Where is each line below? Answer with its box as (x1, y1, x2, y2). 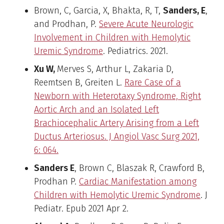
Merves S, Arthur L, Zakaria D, (57, 63, 173, 74)
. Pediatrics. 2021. (103, 45, 168, 56)
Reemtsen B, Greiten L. (34, 76, 124, 88)
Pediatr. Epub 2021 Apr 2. (34, 202, 128, 214)
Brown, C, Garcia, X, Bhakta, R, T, (34, 4, 163, 16)
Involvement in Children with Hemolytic (34, 31, 190, 43)
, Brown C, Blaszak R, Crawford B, (74, 162, 204, 173)
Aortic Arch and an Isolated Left (34, 103, 159, 115)
